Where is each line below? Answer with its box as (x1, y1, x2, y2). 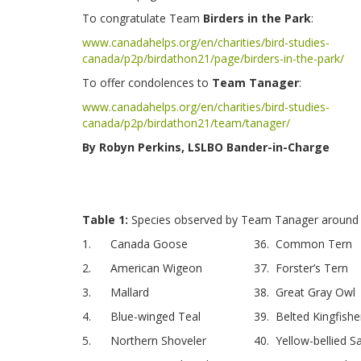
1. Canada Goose (82, 235, 188, 251)
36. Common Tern (254, 235, 352, 251)
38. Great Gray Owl (254, 284, 355, 300)
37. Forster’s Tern (254, 259, 348, 276)
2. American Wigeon (82, 259, 202, 276)
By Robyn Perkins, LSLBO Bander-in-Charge (82, 139, 330, 155)
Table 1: (82, 211, 128, 227)
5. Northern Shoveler (82, 332, 206, 348)
